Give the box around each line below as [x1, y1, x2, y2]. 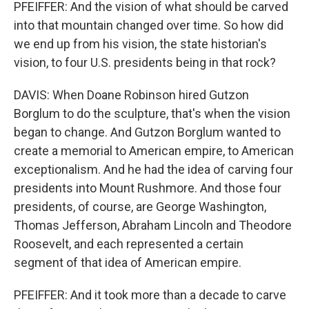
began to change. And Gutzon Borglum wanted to [14, 125, 281, 139]
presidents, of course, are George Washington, [14, 199, 266, 214]
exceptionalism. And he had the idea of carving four [14, 162, 293, 177]
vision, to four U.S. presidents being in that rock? [14, 55, 276, 70]
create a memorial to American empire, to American [14, 143, 294, 158]
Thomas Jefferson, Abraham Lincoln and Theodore [14, 218, 292, 232]
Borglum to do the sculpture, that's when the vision [14, 106, 290, 121]
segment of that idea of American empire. [14, 255, 241, 270]
